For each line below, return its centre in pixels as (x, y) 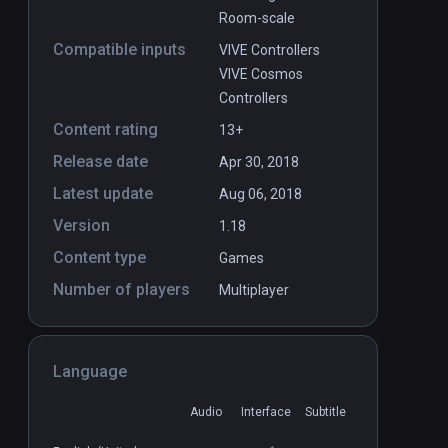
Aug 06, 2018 (260, 194)
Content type (99, 258)
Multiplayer (254, 290)
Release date (100, 162)
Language (90, 372)
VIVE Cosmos (261, 74)
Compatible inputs (119, 50)
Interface (265, 412)
